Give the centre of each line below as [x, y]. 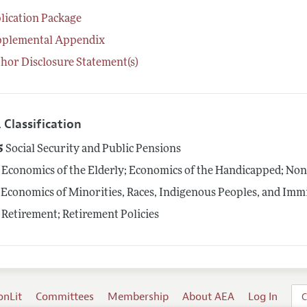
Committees [65, 297]
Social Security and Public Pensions [93, 150]
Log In [263, 297]
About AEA [209, 297]
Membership [138, 297]
